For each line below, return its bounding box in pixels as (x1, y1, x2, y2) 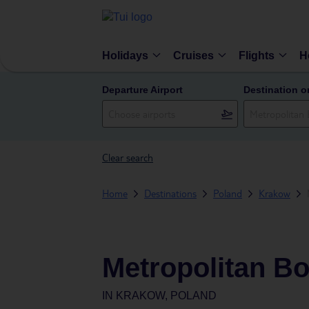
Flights (239, 49, 275, 61)
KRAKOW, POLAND (116, 290, 217, 301)
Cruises (173, 49, 214, 61)
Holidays (102, 49, 148, 61)
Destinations (144, 187, 197, 199)
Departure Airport (102, 84, 183, 95)
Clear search (102, 151, 153, 163)
